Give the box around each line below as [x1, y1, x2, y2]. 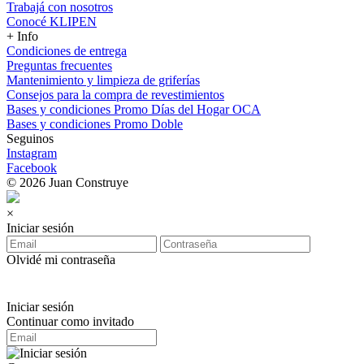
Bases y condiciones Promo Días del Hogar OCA [6, 102, 261, 117]
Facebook [6, 161, 57, 175]
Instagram [6, 146, 57, 161]
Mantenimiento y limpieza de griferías [6, 73, 200, 88]
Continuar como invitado [6, 314, 134, 329]
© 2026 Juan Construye [6, 175, 128, 190]
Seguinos [6, 132, 54, 146]
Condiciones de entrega [6, 44, 127, 58]
